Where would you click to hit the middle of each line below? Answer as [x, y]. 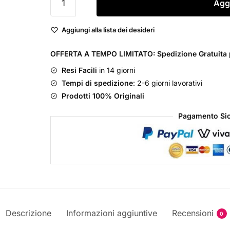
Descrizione [28, 213]
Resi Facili [79, 70]
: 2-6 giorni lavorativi [168, 83]
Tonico [63, 47]
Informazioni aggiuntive [111, 213]
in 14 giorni [116, 70]
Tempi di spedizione [97, 83]
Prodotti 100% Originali [103, 96]
